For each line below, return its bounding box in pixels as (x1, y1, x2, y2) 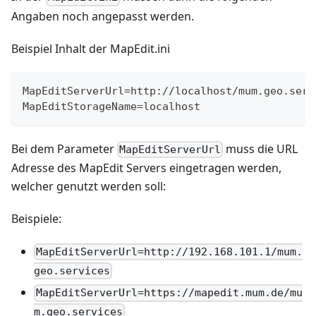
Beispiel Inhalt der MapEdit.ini (11, 40, 170, 56)
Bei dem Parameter (11, 140, 117, 157)
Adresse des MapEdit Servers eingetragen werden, (11, 159, 281, 176)
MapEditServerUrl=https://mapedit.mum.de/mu (36, 286, 303, 300)
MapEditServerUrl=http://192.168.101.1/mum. (36, 245, 303, 258)
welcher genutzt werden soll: (11, 178, 166, 194)
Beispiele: (11, 210, 61, 226)
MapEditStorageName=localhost (23, 99, 200, 113)
